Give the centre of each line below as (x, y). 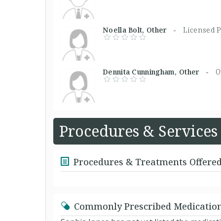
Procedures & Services (138, 131)
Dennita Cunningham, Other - (159, 72)
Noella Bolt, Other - (143, 30)
